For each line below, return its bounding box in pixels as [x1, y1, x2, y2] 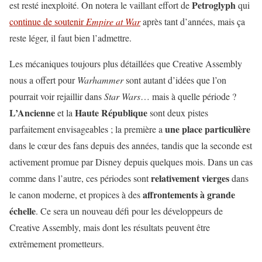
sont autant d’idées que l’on [123, 73, 226, 86]
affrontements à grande [143, 187, 235, 201]
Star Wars [104, 89, 140, 102]
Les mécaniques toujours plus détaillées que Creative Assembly [9, 57, 242, 70]
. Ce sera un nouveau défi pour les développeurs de [36, 204, 223, 217]
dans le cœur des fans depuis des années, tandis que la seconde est [9, 139, 252, 151]
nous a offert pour [9, 73, 77, 86]
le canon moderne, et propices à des [9, 188, 143, 201]
